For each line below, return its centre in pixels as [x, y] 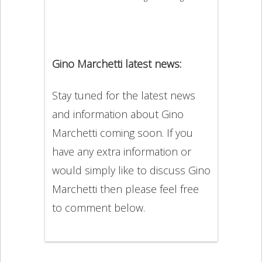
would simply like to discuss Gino [131, 170]
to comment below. [98, 208]
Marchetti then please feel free [125, 189]
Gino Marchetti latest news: [116, 64]
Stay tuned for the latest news [123, 96]
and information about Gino [118, 114]
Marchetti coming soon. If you [122, 133]
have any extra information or [121, 152]
